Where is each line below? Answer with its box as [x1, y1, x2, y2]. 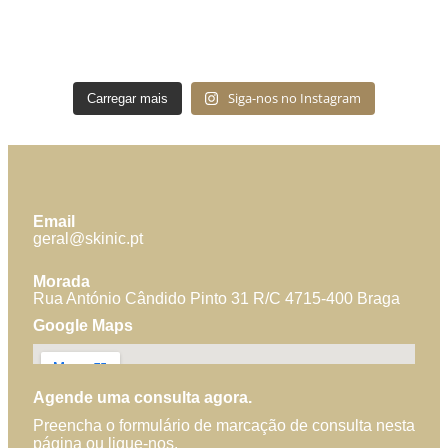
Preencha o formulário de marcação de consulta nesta [33, 417, 415, 435]
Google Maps [33, 316, 133, 334]
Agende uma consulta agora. [33, 388, 252, 406]
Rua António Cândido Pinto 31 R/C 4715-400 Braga [33, 289, 400, 307]
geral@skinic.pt [33, 229, 143, 247]
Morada [33, 272, 90, 290]
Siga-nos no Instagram [228, 88, 362, 107]
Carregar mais [86, 90, 168, 106]
